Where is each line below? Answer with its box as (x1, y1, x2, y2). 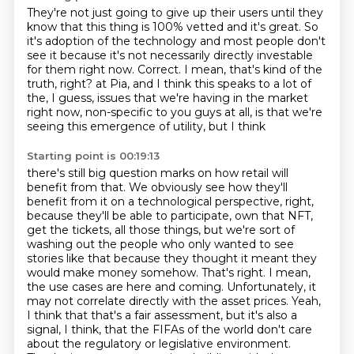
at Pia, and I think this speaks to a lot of (95, 77, 311, 91)
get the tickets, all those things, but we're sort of (26, 223, 295, 237)
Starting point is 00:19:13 (26, 149, 160, 162)
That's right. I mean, (201, 265, 311, 280)
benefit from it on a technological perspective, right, (26, 194, 314, 209)
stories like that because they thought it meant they (26, 251, 317, 265)
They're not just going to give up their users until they (26, 6, 323, 20)
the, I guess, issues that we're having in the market (26, 91, 308, 105)
